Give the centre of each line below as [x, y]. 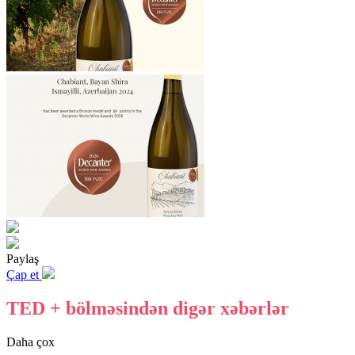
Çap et [24, 275]
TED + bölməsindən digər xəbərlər [148, 309]
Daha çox [31, 342]
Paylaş [23, 259]
